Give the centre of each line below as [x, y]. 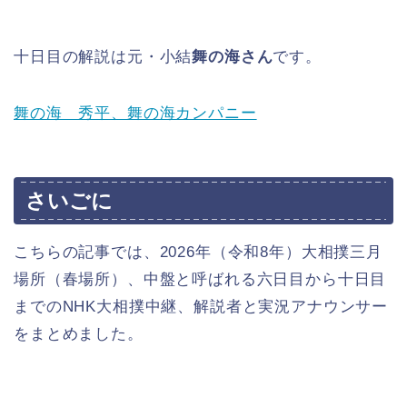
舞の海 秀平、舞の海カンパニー [135, 114]
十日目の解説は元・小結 [103, 57]
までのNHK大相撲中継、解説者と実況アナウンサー [201, 306]
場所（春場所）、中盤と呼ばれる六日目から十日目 [200, 279]
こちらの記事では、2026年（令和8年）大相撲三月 [198, 252]
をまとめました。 [79, 333]
